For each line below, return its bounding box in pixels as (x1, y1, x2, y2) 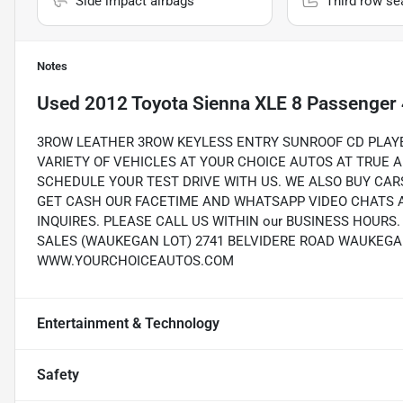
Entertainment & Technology (37, 315, 219, 333)
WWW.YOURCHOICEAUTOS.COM (37, 253, 234, 270)
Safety (37, 366, 79, 384)
